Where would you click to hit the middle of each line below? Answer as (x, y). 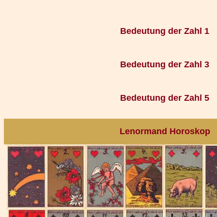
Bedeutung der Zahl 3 (165, 64)
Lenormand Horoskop (165, 131)
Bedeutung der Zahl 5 (165, 98)
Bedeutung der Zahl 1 (165, 31)
